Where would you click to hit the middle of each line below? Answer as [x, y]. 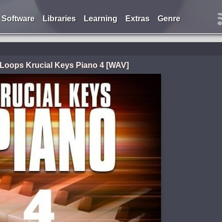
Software [18, 19]
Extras [137, 19]
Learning [100, 19]
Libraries [59, 19]
